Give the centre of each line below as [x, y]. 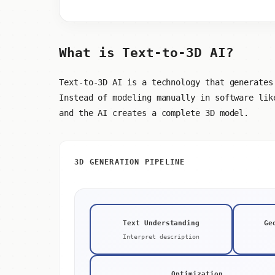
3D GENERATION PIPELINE [130, 162]
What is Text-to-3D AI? [146, 53]
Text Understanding [161, 223]
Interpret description [161, 237]
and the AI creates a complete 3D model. [154, 113]
